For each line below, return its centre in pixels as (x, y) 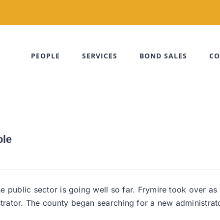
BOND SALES (163, 56)
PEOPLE (45, 56)
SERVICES (100, 56)
